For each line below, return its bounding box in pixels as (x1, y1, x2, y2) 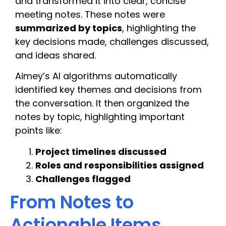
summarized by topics (15, 22, 122, 35)
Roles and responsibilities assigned (35, 158, 204, 172)
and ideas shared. (15, 49, 96, 62)
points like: (15, 124, 62, 137)
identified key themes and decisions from (15, 83, 202, 96)
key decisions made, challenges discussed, (15, 35, 209, 48)
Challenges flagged (35, 172, 131, 185)
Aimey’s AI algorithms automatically (15, 70, 177, 83)
